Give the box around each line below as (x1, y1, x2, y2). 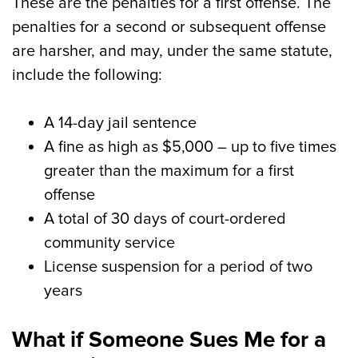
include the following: (12, 66, 162, 85)
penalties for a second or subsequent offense (12, 18, 326, 37)
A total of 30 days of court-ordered (44, 209, 286, 229)
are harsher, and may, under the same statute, (12, 42, 332, 61)
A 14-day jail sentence (44, 113, 197, 133)
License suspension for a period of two (44, 257, 312, 276)
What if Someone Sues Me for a (12, 326, 326, 353)
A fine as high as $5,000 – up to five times (44, 137, 336, 157)
